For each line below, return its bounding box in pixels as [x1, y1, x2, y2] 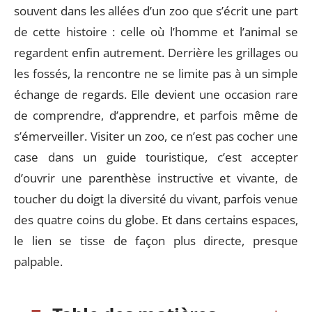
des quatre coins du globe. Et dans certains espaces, [14, 212, 298, 228]
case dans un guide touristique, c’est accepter [14, 149, 298, 165]
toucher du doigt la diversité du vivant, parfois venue [14, 191, 298, 207]
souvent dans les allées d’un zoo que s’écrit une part [14, 3, 298, 19]
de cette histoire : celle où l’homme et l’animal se [14, 24, 298, 40]
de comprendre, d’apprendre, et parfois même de [14, 107, 298, 123]
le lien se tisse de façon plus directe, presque [14, 233, 298, 249]
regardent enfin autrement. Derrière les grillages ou [14, 45, 298, 61]
